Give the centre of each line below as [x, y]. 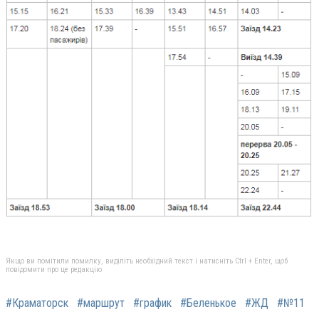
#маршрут [101, 303]
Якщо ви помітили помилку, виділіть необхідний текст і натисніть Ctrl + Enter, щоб [147, 261]
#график [152, 303]
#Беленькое [208, 303]
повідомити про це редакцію [54, 269]
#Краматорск [37, 303]
